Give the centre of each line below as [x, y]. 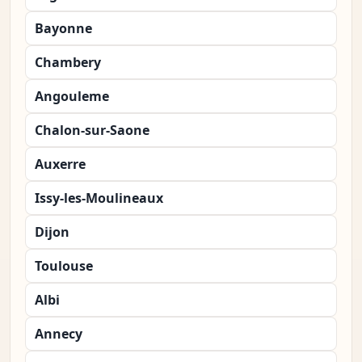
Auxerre [60, 164]
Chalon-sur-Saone [92, 130]
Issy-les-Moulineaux [99, 198]
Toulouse [64, 266]
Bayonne [63, 29]
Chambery [68, 63]
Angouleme [72, 97]
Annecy [59, 334]
